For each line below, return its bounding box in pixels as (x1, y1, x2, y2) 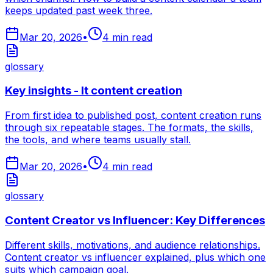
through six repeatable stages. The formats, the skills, (5, 121, 253, 134)
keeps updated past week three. (5, 4, 152, 16)
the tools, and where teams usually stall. (5, 133, 191, 146)
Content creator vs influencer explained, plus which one (5, 250, 266, 263)
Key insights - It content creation (5, 83, 182, 98)
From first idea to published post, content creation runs (5, 109, 261, 122)
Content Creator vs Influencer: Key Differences (5, 213, 265, 227)
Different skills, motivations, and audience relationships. (5, 238, 260, 251)
